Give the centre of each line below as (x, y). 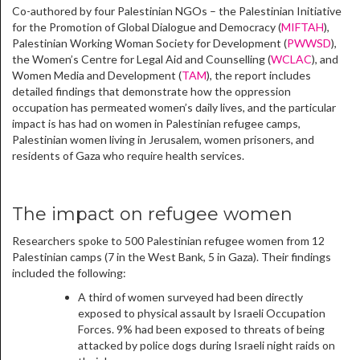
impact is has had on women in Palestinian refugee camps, (156, 124)
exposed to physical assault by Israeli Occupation (202, 313)
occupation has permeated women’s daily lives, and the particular (174, 108)
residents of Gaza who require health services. (128, 156)
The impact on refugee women (152, 215)
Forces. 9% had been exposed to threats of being (201, 329)
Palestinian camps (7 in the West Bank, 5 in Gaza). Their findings (172, 257)
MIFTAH (303, 27)
